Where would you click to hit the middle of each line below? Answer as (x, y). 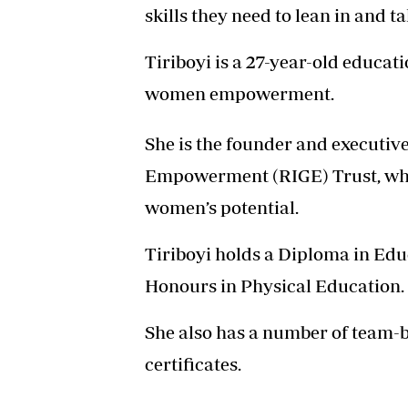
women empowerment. (240, 94)
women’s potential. (222, 208)
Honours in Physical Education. (275, 286)
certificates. (193, 364)
